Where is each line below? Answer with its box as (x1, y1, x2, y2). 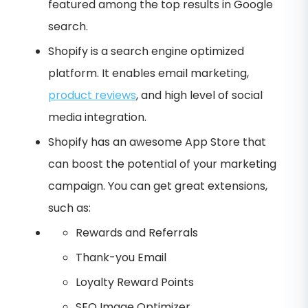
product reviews (48, 87, 136, 103)
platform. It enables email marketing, (48, 65, 249, 81)
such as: (48, 199, 91, 216)
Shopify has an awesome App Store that (48, 133, 266, 150)
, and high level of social (136, 87, 263, 103)
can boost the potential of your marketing (48, 155, 276, 172)
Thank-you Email (76, 249, 166, 265)
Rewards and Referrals (76, 224, 198, 241)
